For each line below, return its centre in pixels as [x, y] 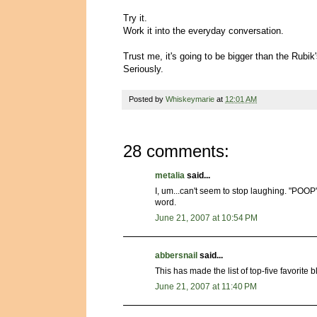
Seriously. [143, 69]
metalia [170, 176]
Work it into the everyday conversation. [203, 31]
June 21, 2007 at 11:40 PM [206, 287]
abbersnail [176, 256]
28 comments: [176, 151]
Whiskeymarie [190, 99]
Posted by [147, 99]
